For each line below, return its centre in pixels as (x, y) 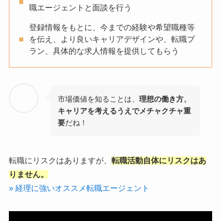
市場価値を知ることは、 (99, 99)
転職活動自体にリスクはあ (159, 160)
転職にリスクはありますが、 (60, 160)
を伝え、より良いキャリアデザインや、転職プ (112, 39)
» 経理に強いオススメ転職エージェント (79, 188)
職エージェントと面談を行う (80, 8)
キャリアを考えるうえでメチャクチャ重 (125, 110)
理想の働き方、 (165, 99)
